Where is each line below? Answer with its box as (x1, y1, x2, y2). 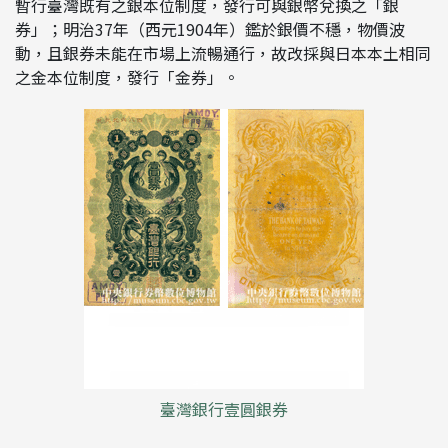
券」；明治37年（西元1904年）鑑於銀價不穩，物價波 (15, 17, 405, 41)
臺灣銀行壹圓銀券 (160, 397, 288, 421)
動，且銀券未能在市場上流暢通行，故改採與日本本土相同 (15, 41, 431, 65)
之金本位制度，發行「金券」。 (15, 65, 239, 89)
